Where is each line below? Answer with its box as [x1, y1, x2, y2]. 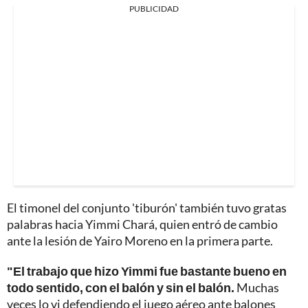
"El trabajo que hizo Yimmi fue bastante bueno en [7, 263, 287, 278]
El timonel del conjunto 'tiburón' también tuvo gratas [7, 199, 287, 215]
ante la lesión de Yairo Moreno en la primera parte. [7, 232, 273, 248]
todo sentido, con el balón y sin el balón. [7, 279, 234, 295]
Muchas [234, 279, 279, 295]
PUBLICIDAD [129, 3, 179, 14]
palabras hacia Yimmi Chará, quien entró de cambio [7, 216, 278, 232]
